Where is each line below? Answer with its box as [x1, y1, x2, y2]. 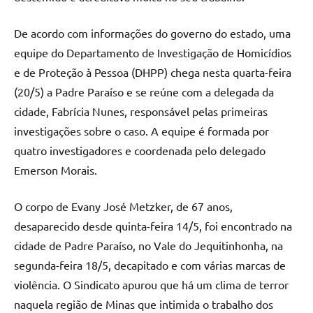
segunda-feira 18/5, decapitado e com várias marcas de [14, 258, 286, 272]
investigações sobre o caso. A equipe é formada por [14, 124, 269, 138]
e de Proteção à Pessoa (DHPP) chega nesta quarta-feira [14, 65, 291, 80]
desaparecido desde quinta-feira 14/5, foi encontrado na [14, 219, 292, 233]
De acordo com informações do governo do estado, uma [14, 26, 291, 41]
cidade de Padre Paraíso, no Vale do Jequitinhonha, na [14, 238, 283, 253]
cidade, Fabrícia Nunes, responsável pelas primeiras [14, 104, 268, 119]
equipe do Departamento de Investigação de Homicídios [14, 45, 291, 60]
